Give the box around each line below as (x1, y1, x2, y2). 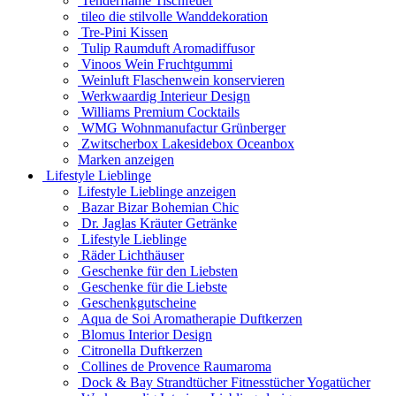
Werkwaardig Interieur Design (78, 88, 250, 103)
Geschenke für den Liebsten (78, 263, 238, 278)
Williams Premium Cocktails (78, 104, 240, 119)
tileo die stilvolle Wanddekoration (78, 9, 268, 24)
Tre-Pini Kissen (78, 25, 168, 40)
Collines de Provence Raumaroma (78, 359, 271, 374)
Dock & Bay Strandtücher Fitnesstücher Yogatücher (78, 375, 370, 390)
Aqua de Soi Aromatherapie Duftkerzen (78, 311, 302, 326)
